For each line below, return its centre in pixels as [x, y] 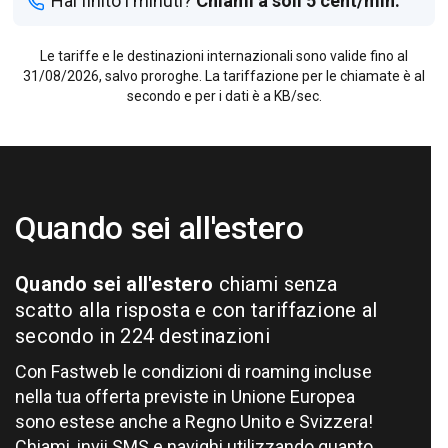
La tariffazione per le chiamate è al [313, 76]
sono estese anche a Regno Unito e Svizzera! [193, 422]
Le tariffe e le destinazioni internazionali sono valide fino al [224, 56]
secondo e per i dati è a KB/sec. [224, 96]
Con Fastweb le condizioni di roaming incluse [193, 372]
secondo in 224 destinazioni [142, 336]
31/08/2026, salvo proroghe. [112, 76]
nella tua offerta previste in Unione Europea [184, 397]
